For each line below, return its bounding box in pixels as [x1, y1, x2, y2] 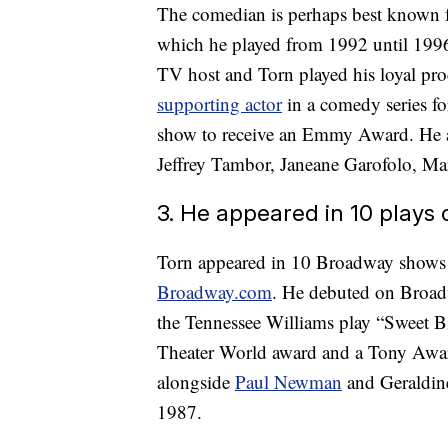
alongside [157, 369, 235, 395]
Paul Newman [235, 369, 342, 395]
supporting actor [157, 91, 282, 117]
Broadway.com [157, 279, 272, 305]
